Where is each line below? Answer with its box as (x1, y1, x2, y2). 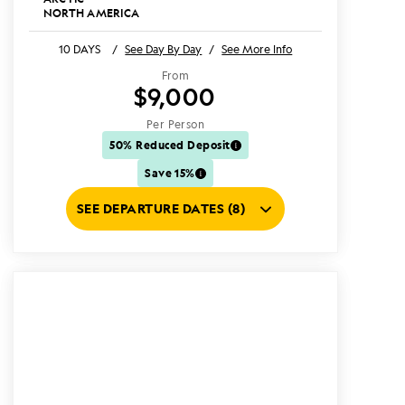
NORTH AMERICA (43, 5, 140, 21)
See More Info (221, 42, 293, 57)
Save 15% (145, 165, 195, 181)
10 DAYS (58, 42, 101, 57)
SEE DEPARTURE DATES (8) (76, 200, 246, 217)
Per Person (146, 117, 205, 132)
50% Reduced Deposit (109, 137, 231, 153)
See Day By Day (125, 42, 202, 57)
